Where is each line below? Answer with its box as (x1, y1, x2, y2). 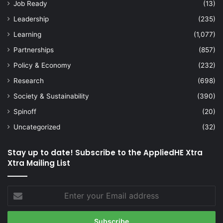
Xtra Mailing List (7, 158, 70, 169)
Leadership (13, 15, 49, 23)
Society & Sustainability (13, 92, 89, 101)
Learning (13, 30, 41, 39)
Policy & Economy (13, 61, 71, 70)
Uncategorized (13, 123, 60, 131)
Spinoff (13, 108, 36, 116)
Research (13, 77, 44, 85)
